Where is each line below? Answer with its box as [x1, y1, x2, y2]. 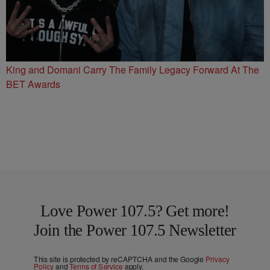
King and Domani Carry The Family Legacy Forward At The [6, 62, 259, 77]
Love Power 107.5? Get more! [40, 201, 230, 220]
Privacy [206, 254, 230, 265]
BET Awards [6, 77, 60, 91]
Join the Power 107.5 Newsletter [34, 221, 236, 239]
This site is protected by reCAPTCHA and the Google [34, 254, 206, 265]
